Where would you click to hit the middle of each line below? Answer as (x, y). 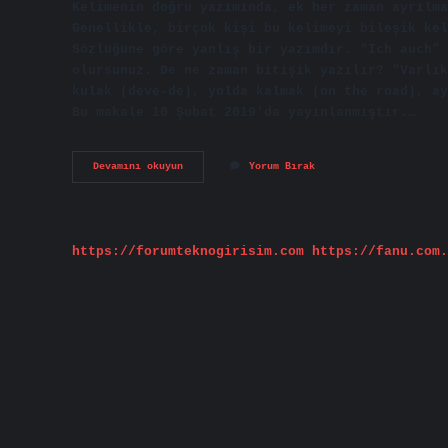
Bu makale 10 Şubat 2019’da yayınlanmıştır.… (244, 112)
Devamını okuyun (138, 167)
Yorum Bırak (282, 167)
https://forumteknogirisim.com (188, 251)
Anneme (200, 166)
